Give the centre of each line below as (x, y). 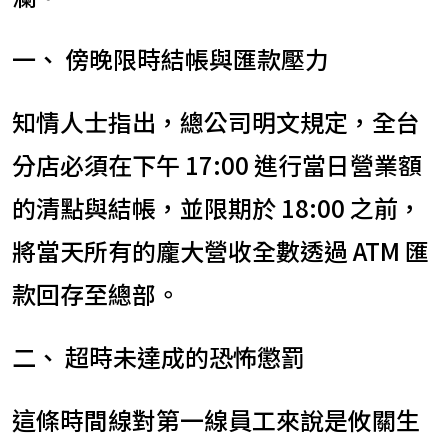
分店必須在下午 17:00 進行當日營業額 (217, 164)
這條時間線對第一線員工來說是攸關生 (216, 419)
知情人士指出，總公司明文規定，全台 (216, 121)
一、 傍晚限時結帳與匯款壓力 (170, 58)
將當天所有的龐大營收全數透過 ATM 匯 (220, 250)
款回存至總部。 (96, 293)
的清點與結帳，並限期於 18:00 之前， (217, 207)
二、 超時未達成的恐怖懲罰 (158, 356)
